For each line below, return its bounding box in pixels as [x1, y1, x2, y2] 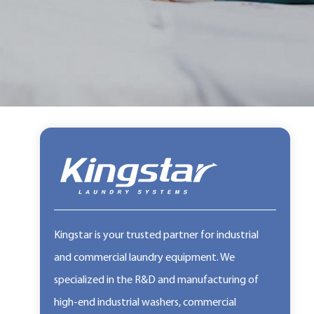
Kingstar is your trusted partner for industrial [53, 230, 259, 241]
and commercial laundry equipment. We [53, 252, 235, 264]
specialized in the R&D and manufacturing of [53, 275, 259, 286]
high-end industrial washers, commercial [53, 297, 236, 308]
